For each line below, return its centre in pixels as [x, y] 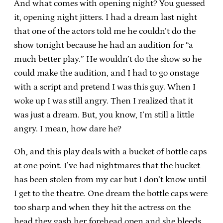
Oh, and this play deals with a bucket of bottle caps [110, 152]
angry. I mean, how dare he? [68, 129]
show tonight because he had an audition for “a [104, 45]
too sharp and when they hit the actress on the [102, 207]
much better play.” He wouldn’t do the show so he [108, 59]
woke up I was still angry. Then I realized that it [104, 101]
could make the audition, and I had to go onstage [107, 73]
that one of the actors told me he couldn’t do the [105, 31]
